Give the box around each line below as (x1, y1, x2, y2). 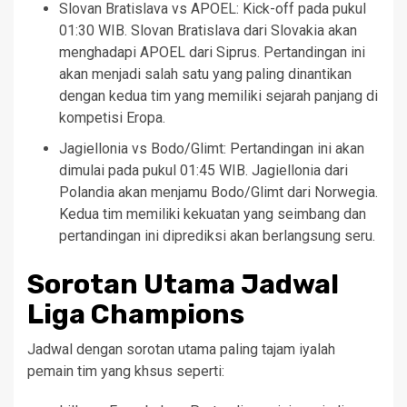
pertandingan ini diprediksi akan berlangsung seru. (59, 226, 375, 244)
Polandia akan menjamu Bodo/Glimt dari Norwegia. (59, 183, 378, 201)
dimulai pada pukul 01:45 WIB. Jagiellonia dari (59, 161, 348, 179)
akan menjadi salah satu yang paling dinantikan (59, 65, 352, 83)
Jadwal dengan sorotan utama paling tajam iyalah (27, 340, 335, 358)
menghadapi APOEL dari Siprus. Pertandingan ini (59, 43, 365, 61)
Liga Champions (27, 297, 244, 331)
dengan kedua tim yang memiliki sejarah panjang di (59, 86, 378, 104)
